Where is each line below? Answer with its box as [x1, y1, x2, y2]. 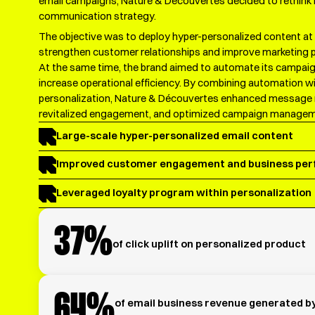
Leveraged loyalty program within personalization [56, 186, 311, 199]
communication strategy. [39, 10, 157, 23]
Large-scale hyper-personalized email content [56, 129, 293, 142]
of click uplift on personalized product [112, 238, 307, 250]
